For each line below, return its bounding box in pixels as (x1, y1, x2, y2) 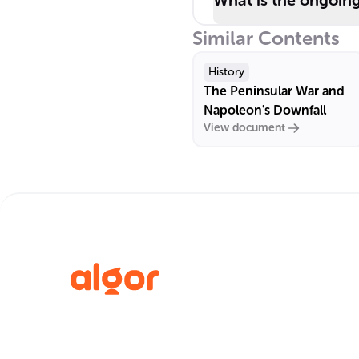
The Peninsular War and (204, 83, 345, 99)
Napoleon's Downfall (204, 103, 326, 118)
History (208, 65, 244, 79)
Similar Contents (192, 26, 340, 50)
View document (204, 121, 285, 135)
